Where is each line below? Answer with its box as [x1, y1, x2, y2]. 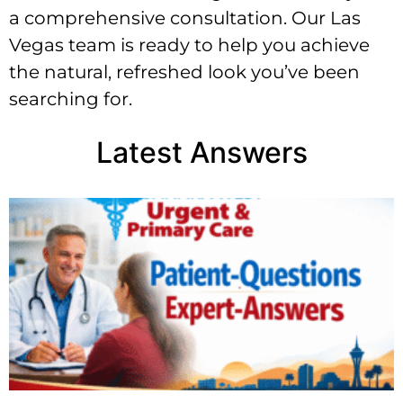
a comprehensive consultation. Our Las [9, 7, 361, 30]
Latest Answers [95, 134, 308, 170]
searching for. [9, 88, 132, 111]
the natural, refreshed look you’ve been [9, 61, 360, 84]
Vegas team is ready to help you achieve [9, 34, 370, 57]
